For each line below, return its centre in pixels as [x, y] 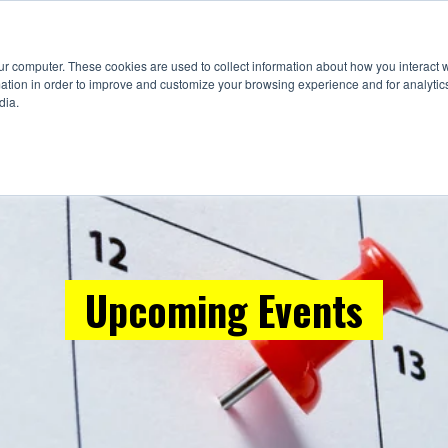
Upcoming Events [224, 310]
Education [206, 25]
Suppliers [74, 25]
